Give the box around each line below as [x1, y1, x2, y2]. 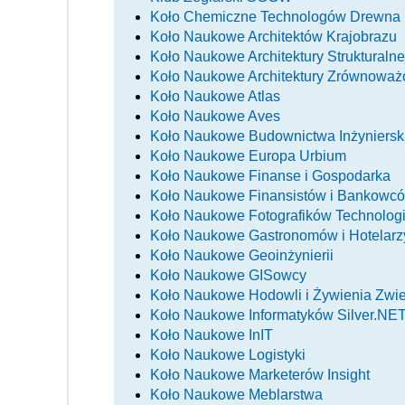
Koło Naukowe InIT [150, 326, 273, 343]
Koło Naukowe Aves [150, 108, 280, 124]
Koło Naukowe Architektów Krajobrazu [150, 28, 397, 44]
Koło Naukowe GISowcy [150, 267, 306, 283]
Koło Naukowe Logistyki [150, 346, 306, 363]
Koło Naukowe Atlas [150, 88, 280, 104]
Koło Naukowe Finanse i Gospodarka [150, 167, 391, 184]
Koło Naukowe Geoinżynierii [150, 247, 334, 263]
